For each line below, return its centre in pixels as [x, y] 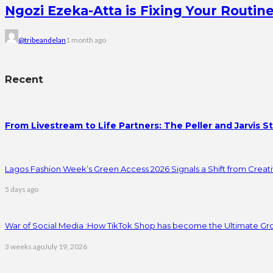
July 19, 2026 [66, 246]
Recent [24, 80]
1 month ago [86, 40]
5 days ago [22, 190]
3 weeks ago [25, 246]
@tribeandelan [42, 40]
